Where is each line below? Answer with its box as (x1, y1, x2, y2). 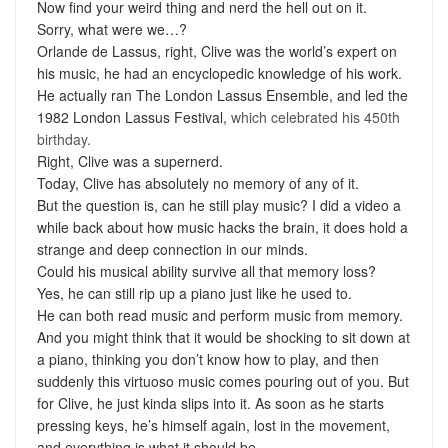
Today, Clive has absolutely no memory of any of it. (36, 172, 359, 193)
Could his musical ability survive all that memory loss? (36, 260, 376, 281)
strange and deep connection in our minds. (36, 238, 308, 259)
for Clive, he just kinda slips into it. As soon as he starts (36, 392, 384, 413)
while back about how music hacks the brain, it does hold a (36, 216, 408, 237)
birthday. (36, 128, 91, 149)
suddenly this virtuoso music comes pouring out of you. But (36, 370, 409, 391)
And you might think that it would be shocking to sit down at (36, 326, 410, 347)
